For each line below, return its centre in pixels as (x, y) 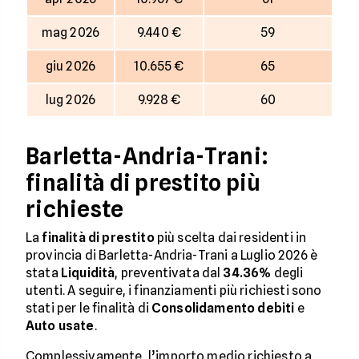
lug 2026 (71, 100)
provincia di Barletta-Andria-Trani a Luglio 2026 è (172, 255)
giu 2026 (71, 66)
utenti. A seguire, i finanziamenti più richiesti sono (174, 290)
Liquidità (88, 273)
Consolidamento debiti (223, 308)
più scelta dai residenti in (230, 238)
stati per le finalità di (89, 308)
